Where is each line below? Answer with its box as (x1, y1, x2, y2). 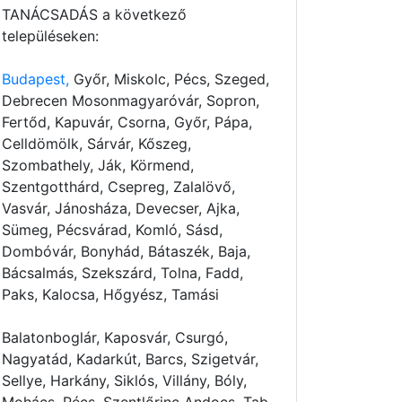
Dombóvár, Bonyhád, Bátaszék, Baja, (2, 242, 250, 260)
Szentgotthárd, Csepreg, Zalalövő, (2, 178, 235, 196)
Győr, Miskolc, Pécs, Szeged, (69, 70, 269, 88)
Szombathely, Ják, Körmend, (2, 156, 194, 174)
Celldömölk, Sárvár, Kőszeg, (2, 135, 191, 153)
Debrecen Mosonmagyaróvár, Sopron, (2, 92, 259, 109)
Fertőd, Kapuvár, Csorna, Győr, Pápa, (2, 113, 252, 131)
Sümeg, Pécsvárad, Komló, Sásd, (2, 221, 223, 239)
